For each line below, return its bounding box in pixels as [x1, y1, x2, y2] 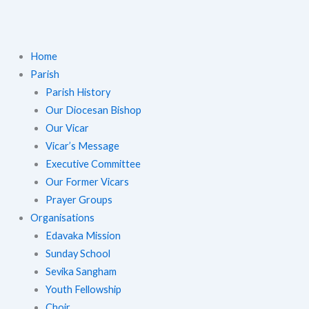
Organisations [30, 212, 94, 224]
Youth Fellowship [45, 283, 121, 296]
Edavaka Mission [45, 230, 121, 242]
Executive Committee [45, 158, 141, 170]
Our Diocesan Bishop [45, 104, 141, 117]
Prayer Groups [45, 194, 112, 206]
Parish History [45, 86, 110, 99]
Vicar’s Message [45, 140, 119, 152]
